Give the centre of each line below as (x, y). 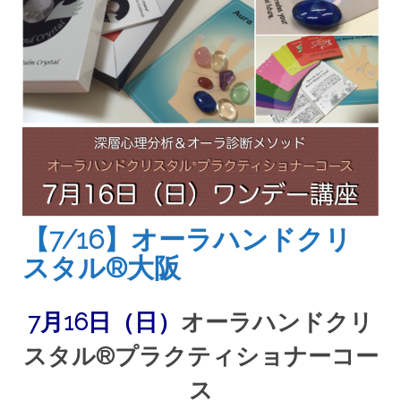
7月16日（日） (104, 322)
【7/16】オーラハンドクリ (187, 239)
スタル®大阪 (102, 268)
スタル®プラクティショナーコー (200, 356)
